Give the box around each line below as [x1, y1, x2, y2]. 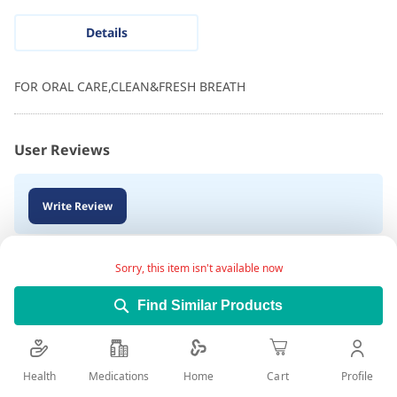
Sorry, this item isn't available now [114, 260, 283, 276]
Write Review [43, 198, 113, 214]
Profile [341, 368, 374, 384]
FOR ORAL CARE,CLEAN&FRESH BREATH [14, 78, 245, 96]
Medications [89, 368, 150, 384]
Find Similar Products [137, 297, 283, 313]
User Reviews [14, 140, 110, 160]
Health [23, 368, 57, 384]
